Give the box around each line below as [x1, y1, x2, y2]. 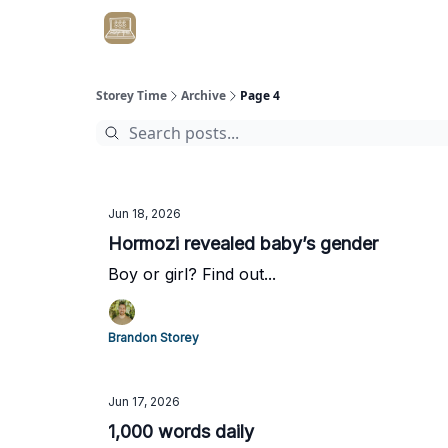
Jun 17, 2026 [108, 394, 180, 409]
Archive [181, 87, 226, 104]
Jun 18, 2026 [108, 206, 181, 221]
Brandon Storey [108, 330, 199, 345]
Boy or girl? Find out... [108, 264, 276, 284]
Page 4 [240, 87, 280, 104]
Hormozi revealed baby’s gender [108, 233, 378, 254]
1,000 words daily [108, 421, 254, 442]
